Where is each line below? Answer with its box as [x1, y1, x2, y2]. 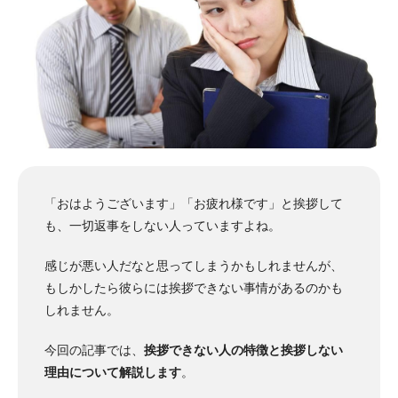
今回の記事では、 [44, 342, 144, 357]
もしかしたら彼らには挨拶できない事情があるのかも [44, 280, 343, 295]
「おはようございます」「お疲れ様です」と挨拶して [44, 195, 343, 211]
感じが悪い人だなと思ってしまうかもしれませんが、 [44, 258, 343, 273]
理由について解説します [44, 364, 181, 379]
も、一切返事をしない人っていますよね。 [44, 218, 281, 233]
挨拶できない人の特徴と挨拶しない [144, 342, 343, 357]
